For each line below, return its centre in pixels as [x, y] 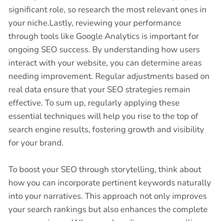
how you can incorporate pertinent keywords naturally [110, 183]
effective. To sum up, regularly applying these [94, 103]
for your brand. [36, 143]
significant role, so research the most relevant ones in [108, 10]
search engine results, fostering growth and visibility [106, 129]
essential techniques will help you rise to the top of [103, 116]
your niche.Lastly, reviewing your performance [95, 23]
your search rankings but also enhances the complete [108, 209]
